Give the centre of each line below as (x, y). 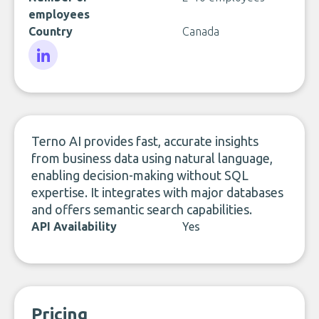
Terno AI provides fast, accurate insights (145, 141)
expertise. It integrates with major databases (157, 192)
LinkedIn (49, 78)
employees (59, 14)
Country (51, 31)
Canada (201, 31)
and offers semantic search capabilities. (142, 209)
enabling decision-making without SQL (140, 175)
